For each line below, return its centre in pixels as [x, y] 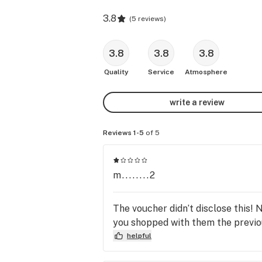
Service [161, 72]
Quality [116, 72]
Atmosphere [206, 72]
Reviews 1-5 [123, 133]
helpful [139, 235]
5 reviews [148, 19]
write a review [197, 102]
